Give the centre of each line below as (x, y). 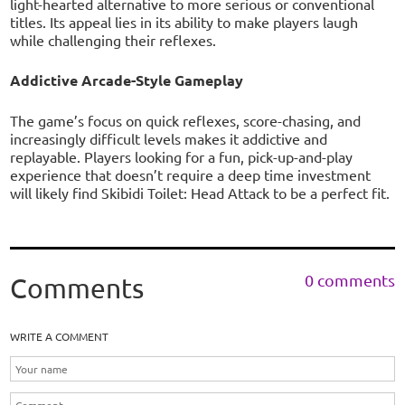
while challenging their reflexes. (113, 40)
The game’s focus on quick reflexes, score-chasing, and (186, 121)
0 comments (349, 280)
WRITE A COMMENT (60, 337)
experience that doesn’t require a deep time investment (191, 175)
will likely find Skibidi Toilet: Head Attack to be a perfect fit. (200, 193)
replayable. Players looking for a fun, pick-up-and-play (182, 157)
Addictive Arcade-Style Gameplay (127, 80)
